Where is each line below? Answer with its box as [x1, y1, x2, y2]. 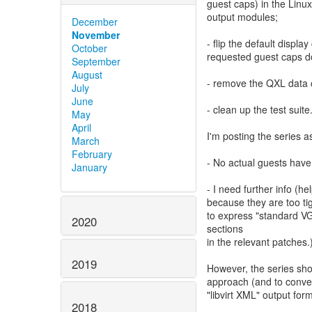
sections [207, 221, 243, 235]
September [72, 54, 120, 68]
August [72, 67, 102, 81]
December [72, 14, 118, 29]
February [72, 146, 112, 161]
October [72, 40, 107, 55]
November [72, 27, 120, 42]
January [72, 159, 107, 174]
